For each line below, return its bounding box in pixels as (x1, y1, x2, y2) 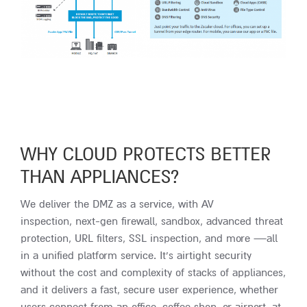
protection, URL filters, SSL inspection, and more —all (21, 232, 278, 246)
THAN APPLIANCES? (21, 167, 179, 189)
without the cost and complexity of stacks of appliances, (21, 266, 286, 280)
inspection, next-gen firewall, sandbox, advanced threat (21, 214, 283, 229)
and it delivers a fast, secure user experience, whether (21, 283, 278, 297)
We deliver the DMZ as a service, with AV (21, 197, 214, 212)
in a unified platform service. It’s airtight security (21, 249, 251, 263)
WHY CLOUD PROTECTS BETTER (21, 144, 271, 167)
